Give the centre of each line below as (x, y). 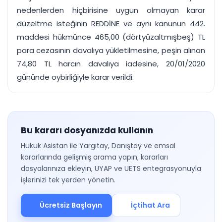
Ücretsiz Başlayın (71, 205)
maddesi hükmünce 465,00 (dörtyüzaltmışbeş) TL (111, 37)
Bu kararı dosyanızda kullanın (87, 130)
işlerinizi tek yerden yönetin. (68, 180)
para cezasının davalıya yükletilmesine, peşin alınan (111, 50)
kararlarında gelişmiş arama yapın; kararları (94, 157)
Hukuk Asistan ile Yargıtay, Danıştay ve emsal (98, 146)
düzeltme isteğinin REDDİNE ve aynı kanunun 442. (111, 24)
